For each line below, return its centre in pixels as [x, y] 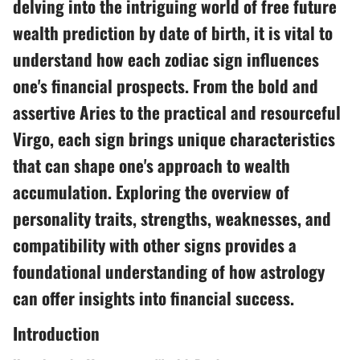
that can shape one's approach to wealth [151, 165]
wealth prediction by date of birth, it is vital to [173, 33]
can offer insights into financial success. [153, 298]
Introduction [56, 333]
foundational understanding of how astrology [169, 271]
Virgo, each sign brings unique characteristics [174, 139]
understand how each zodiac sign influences [166, 59]
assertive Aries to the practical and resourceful [177, 112]
